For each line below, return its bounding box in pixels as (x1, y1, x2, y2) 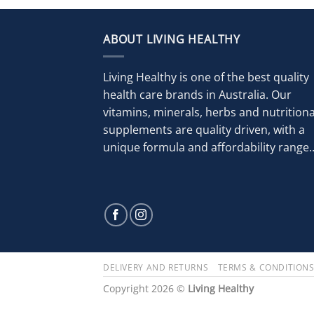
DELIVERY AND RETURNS (103, 261, 209, 273)
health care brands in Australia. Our (103, 87, 292, 103)
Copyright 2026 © (103, 281, 188, 295)
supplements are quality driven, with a (103, 122, 305, 138)
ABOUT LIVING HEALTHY (103, 31, 240, 47)
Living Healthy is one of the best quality (103, 69, 309, 86)
